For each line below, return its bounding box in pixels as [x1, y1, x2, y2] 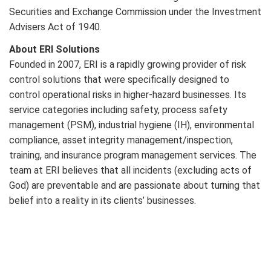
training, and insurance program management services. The [9, 149, 256, 161]
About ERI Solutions [9, 44, 100, 55]
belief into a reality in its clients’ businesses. [9, 195, 196, 206]
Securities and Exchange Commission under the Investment [9, 5, 261, 18]
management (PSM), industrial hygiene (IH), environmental [9, 119, 254, 131]
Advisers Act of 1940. [9, 21, 102, 33]
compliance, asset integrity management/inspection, [9, 134, 233, 146]
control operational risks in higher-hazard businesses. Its [9, 89, 246, 100]
